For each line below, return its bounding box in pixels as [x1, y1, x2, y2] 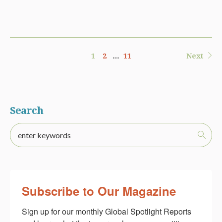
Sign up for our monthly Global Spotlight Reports [22, 205, 191, 217]
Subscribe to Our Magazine [22, 182, 176, 199]
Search [10, 104, 43, 116]
